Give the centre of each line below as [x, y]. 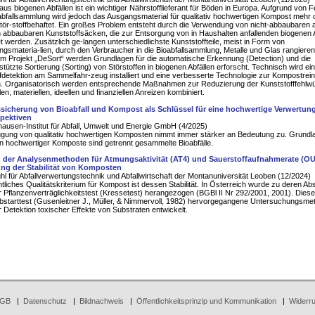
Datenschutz [45, 301]
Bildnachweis [101, 301]
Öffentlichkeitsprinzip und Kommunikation [206, 301]
